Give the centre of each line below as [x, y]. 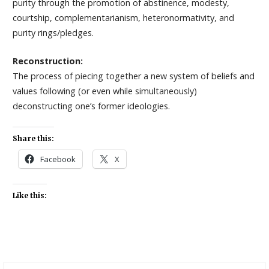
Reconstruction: [47, 61]
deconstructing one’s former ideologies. [91, 106]
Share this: [33, 138]
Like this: [29, 195]
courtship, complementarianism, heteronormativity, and [123, 18]
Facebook [58, 159]
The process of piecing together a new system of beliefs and [133, 76]
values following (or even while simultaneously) [104, 91]
